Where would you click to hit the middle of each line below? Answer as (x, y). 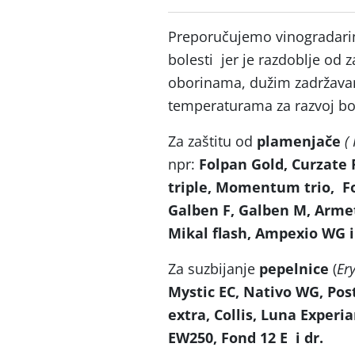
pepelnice (294, 269)
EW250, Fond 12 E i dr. (246, 338)
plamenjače (301, 141)
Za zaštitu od (212, 141)
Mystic (191, 292)
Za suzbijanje (212, 269)
